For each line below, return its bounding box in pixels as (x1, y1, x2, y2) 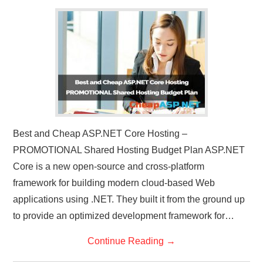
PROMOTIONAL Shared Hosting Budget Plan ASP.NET (13, 144, 245, 155)
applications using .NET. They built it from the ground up (13, 194, 245, 204)
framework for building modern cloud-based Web (13, 177, 215, 188)
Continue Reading (87, 235, 166, 246)
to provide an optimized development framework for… (13, 210, 235, 221)
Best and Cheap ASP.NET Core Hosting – (13, 128, 188, 139)
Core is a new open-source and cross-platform (13, 161, 205, 171)
